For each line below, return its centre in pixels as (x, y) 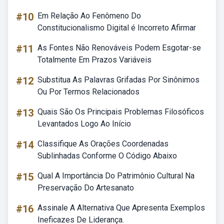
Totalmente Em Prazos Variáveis (94, 60)
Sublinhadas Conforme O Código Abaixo (107, 156)
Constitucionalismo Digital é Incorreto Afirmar (117, 28)
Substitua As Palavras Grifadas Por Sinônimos (118, 80)
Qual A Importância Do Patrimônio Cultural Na (116, 176)
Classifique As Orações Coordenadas (103, 144)
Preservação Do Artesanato (86, 188)
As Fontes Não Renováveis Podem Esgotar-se (119, 48)
